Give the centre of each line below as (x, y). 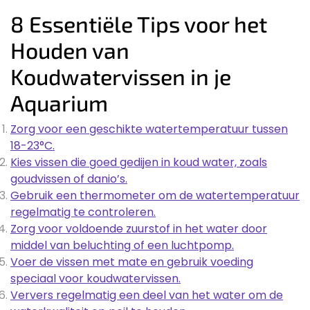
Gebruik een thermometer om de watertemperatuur (155, 195)
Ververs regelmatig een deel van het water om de (147, 295)
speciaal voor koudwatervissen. (95, 278)
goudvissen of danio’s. (69, 179)
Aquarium (59, 102)
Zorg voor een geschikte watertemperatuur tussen (149, 129)
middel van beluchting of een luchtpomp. (122, 245)
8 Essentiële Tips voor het (139, 23)
